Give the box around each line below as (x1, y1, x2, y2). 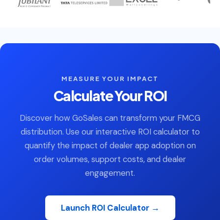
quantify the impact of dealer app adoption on (24, 140, 196, 151)
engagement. (85, 167, 135, 179)
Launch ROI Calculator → (60, 202, 160, 214)
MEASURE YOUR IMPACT (61, 75, 159, 83)
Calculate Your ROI (53, 87, 167, 105)
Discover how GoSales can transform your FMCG (20, 112, 200, 124)
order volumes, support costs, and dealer (34, 154, 186, 165)
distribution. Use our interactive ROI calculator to (20, 126, 200, 137)
